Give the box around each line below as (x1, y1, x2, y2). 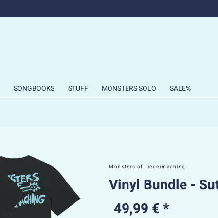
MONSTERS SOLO (102, 83, 156, 93)
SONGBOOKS (14, 83, 54, 93)
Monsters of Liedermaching (109, 163, 186, 170)
